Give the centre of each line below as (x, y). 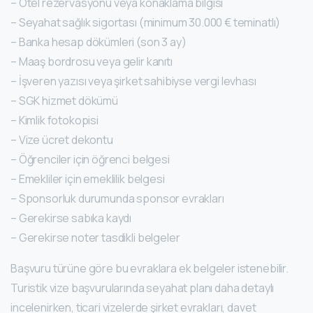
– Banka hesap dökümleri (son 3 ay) (99, 42)
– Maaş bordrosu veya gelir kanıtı (92, 62)
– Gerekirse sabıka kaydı (71, 218)
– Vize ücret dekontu (62, 140)
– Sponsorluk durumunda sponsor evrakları (117, 199)
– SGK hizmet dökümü (64, 101)
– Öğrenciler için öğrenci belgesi (90, 160)
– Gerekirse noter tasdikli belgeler (95, 238)
